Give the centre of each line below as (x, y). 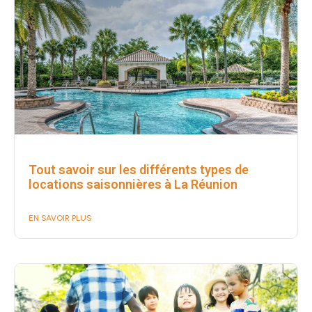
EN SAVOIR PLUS (60, 218)
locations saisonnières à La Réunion (133, 184)
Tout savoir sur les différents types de (139, 169)
